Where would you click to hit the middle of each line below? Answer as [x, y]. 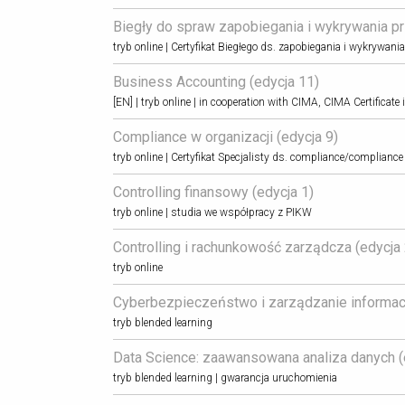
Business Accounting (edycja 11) [216, 81]
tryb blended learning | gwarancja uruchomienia [225, 377]
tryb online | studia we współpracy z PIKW [212, 212]
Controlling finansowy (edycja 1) [213, 192]
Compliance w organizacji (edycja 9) [225, 137]
